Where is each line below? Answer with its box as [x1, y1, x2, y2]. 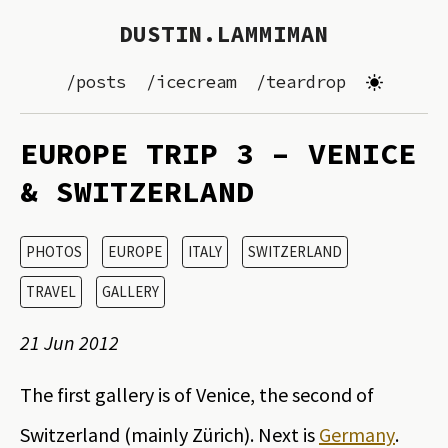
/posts [65, 70, 126, 93]
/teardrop [255, 70, 346, 93]
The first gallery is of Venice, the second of [20, 381, 374, 407]
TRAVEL [26, 282, 76, 302]
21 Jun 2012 [20, 329, 119, 355]
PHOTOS [26, 242, 82, 262]
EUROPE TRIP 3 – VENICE [20, 133, 416, 172]
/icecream [145, 70, 236, 93]
